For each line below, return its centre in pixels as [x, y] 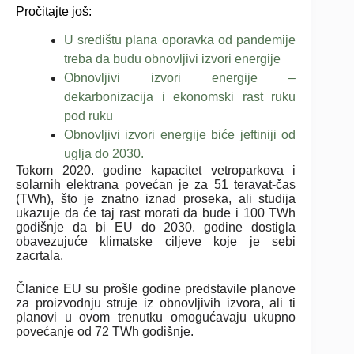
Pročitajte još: [54, 11]
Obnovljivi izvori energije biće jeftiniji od [180, 134]
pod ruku [88, 115]
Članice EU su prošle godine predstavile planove [156, 288]
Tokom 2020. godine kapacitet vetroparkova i [156, 170]
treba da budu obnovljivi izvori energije [172, 58]
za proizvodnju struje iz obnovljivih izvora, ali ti [156, 303]
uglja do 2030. [104, 153]
